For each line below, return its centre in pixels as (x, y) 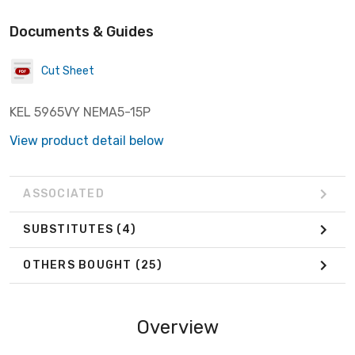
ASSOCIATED (64, 194)
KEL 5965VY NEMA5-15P (80, 112)
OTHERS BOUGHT (79, 265)
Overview (177, 327)
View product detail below (87, 140)
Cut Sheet (68, 71)
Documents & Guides (82, 31)
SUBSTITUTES (70, 230)
